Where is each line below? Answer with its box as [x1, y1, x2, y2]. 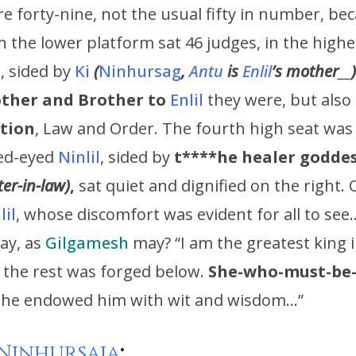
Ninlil [58, 146, 100, 168]
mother [286, 60, 339, 83]
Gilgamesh [45, 232, 129, 254]
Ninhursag [99, 60, 181, 83]
